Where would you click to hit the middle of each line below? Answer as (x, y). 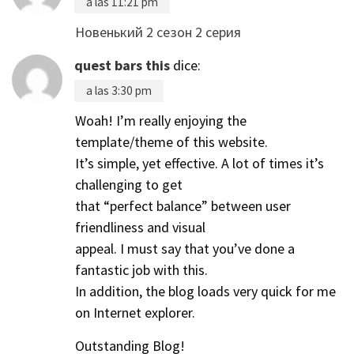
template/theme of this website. (171, 141)
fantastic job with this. (141, 269)
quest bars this (122, 65)
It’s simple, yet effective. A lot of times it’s (200, 163)
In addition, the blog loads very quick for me (205, 291)
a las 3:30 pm (119, 90)
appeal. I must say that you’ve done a (185, 248)
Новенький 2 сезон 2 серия (158, 32)
